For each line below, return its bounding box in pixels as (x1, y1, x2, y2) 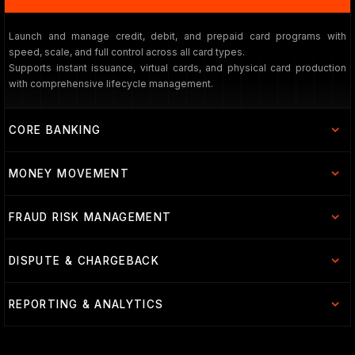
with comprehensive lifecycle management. (9, 78, 213, 90)
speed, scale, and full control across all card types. (9, 46, 245, 58)
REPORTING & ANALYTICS (9, 298, 164, 311)
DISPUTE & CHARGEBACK (9, 254, 160, 267)
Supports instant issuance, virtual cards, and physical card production (9, 62, 346, 74)
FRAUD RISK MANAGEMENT (9, 211, 172, 223)
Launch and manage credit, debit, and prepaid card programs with (9, 30, 346, 42)
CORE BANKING (9, 124, 101, 136)
